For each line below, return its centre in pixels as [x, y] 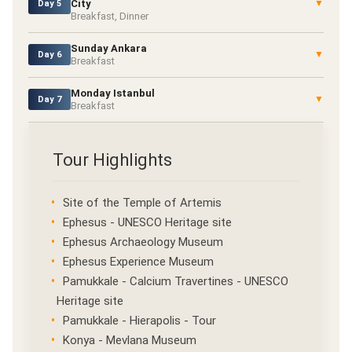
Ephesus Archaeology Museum [143, 242]
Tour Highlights [112, 159]
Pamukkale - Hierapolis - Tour [139, 320]
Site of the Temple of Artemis [142, 202]
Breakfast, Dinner [110, 16]
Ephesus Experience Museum [138, 261]
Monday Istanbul [113, 93]
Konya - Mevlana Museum [129, 340]
